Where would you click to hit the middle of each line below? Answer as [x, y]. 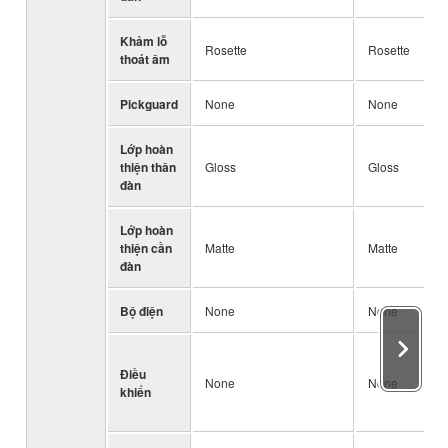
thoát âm [145, 58]
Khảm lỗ [143, 40]
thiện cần [146, 247]
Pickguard [149, 103]
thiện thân [148, 166]
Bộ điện [141, 310]
